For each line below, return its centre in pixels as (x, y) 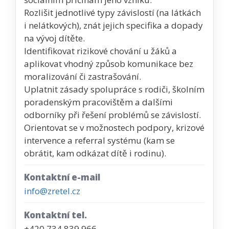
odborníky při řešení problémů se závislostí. (112, 114)
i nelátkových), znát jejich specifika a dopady (113, 25)
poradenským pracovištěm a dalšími (98, 102)
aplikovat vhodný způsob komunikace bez (109, 63)
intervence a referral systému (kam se (99, 140)
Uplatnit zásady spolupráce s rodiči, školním (114, 89)
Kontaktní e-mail (62, 177)
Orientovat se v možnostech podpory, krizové (114, 127)
